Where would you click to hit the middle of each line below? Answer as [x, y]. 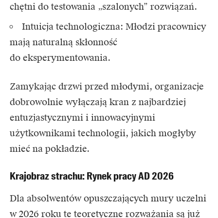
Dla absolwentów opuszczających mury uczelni [108, 199]
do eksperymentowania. [60, 57]
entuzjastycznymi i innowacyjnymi [82, 117]
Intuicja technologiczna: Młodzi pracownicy [114, 26]
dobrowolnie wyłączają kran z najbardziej [98, 102]
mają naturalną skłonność [64, 42]
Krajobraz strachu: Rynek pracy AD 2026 [92, 176]
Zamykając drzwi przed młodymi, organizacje [107, 86]
